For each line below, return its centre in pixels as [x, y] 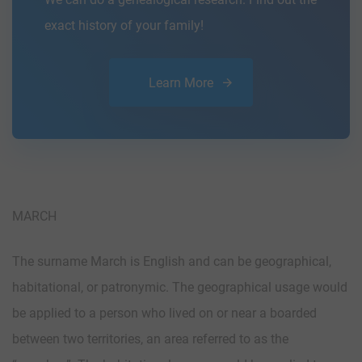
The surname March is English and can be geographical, [172, 261]
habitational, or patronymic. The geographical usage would [180, 287]
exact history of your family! [124, 25]
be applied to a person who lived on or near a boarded [164, 313]
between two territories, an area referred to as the [150, 339]
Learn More [181, 82]
